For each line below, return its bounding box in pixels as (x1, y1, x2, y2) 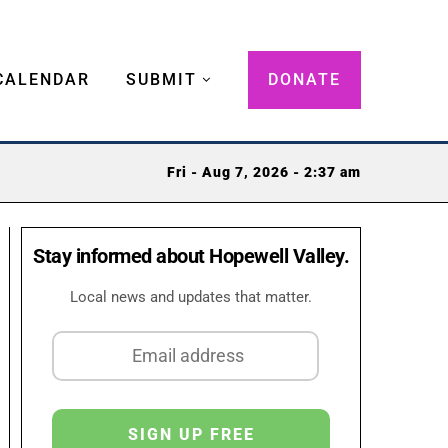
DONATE (268, 69, 341, 89)
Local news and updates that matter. (70, 287, 312, 306)
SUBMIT (126, 69, 197, 89)
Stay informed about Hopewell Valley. (33, 243, 349, 268)
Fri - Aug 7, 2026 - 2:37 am (167, 164, 361, 182)
